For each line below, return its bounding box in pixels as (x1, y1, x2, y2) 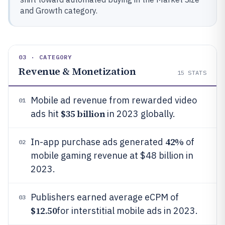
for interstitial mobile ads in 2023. (57, 205, 198, 216)
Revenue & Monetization (19, 64, 136, 78)
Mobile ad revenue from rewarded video (31, 94, 197, 106)
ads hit (31, 108, 61, 120)
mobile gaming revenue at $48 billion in (31, 150, 193, 161)
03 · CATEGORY (19, 53, 72, 61)
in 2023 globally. (105, 108, 176, 120)
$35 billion (61, 107, 105, 120)
